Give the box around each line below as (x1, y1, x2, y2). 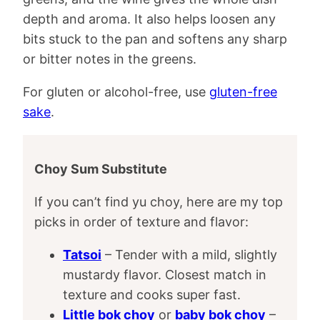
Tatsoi (63, 247, 101, 263)
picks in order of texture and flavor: (34, 214, 249, 230)
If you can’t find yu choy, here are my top (34, 194, 283, 210)
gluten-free (209, 84, 277, 100)
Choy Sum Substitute (34, 161, 167, 177)
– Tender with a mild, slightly (101, 247, 277, 263)
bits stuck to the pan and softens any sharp (23, 31, 287, 47)
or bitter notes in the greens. (23, 51, 196, 67)
